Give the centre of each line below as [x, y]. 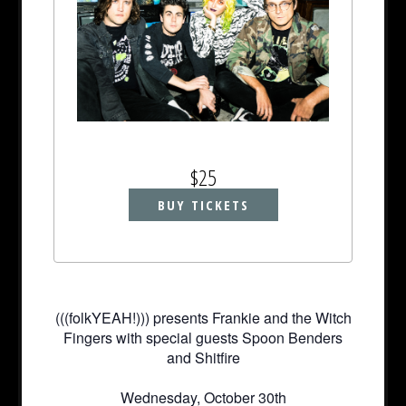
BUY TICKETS [203, 205]
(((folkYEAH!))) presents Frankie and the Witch [203, 318]
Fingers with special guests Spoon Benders [203, 338]
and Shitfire [203, 358]
